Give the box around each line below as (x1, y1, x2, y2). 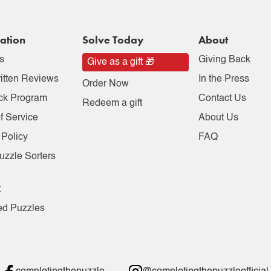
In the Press (198, 74, 249, 84)
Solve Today (82, 33, 145, 47)
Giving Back (198, 55, 250, 65)
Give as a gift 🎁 (87, 57, 155, 67)
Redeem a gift (82, 99, 143, 108)
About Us (198, 113, 238, 123)
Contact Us (198, 94, 246, 103)
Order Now (82, 79, 129, 89)
